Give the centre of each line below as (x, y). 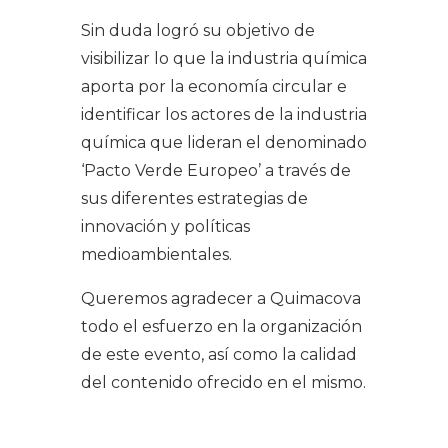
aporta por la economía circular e (213, 86)
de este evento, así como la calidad (218, 354)
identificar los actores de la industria (223, 114)
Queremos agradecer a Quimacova (220, 298)
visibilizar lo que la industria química (223, 58)
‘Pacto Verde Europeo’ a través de (215, 170)
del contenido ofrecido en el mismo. (223, 382)
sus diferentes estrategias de (194, 198)
